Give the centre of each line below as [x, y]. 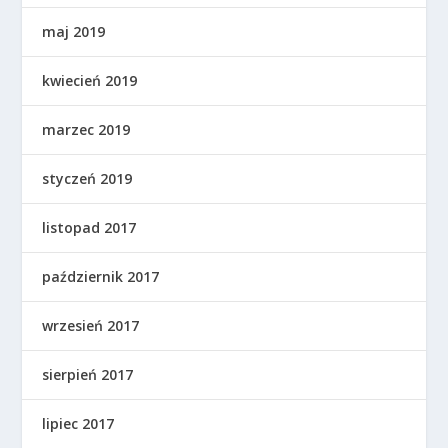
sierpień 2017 [88, 375]
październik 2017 [101, 277]
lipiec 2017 [78, 424]
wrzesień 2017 [91, 326]
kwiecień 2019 [90, 81]
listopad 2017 [89, 228]
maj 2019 [74, 32]
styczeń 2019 [87, 179]
